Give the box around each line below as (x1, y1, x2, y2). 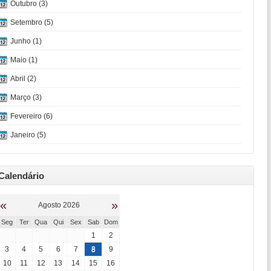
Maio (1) (10, 56, 38, 64)
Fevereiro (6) (10, 112, 53, 120)
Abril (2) (10, 74, 37, 83)
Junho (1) (10, 37, 42, 45)
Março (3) (10, 93, 42, 102)
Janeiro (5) (10, 131, 47, 139)
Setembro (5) (10, 18, 54, 27)
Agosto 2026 (38, 201, 80, 209)
